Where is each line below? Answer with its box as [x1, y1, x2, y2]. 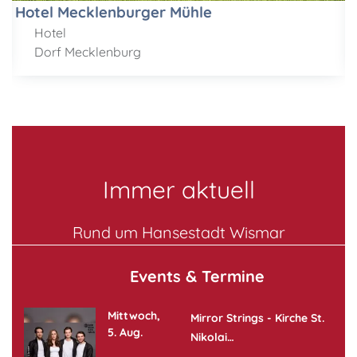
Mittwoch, [107, 308, 160, 323]
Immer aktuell [102, 174, 255, 205]
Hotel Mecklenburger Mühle [15, 2, 212, 22]
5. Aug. [107, 324, 143, 339]
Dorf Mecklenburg [31, 43, 141, 60]
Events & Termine [130, 265, 265, 286]
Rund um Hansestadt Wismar [72, 222, 285, 242]
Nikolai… [190, 329, 234, 344]
